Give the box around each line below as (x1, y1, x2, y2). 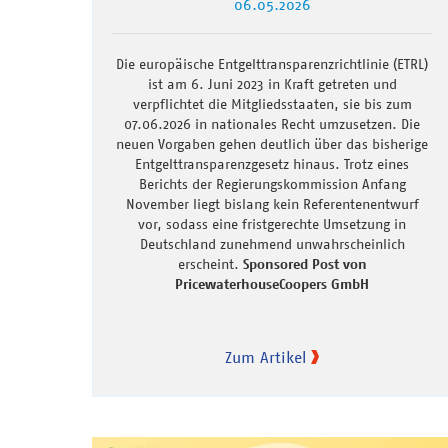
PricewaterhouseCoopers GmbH (175, 274, 369, 293)
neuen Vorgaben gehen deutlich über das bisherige (116, 134, 428, 153)
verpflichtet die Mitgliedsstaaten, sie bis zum (132, 94, 412, 113)
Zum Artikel (225, 346, 306, 367)
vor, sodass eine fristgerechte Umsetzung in (138, 214, 406, 233)
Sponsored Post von (242, 254, 367, 273)
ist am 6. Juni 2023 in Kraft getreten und (147, 74, 397, 93)
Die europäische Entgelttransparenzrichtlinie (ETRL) (116, 54, 428, 73)
